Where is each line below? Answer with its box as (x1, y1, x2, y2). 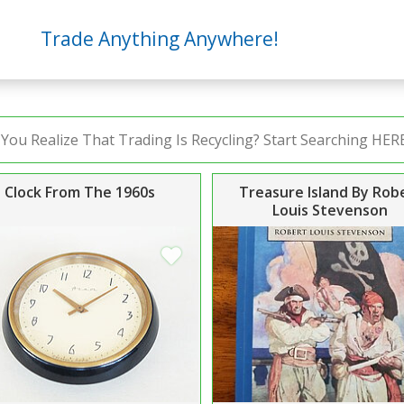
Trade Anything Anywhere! (40, 26, 279, 52)
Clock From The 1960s (4, 181, 155, 202)
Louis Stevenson (272, 199, 389, 220)
